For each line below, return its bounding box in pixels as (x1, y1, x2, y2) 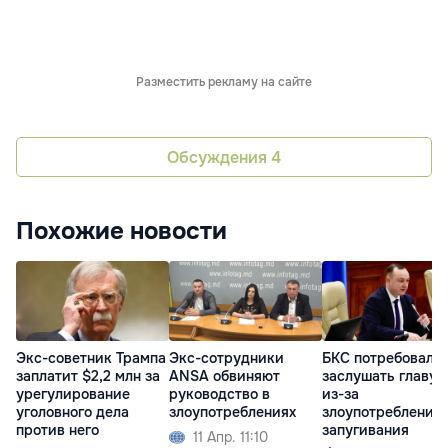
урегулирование (16, 385, 130, 404)
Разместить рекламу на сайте (136, 74, 312, 91)
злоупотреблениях (169, 403, 296, 422)
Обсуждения (167, 146, 271, 168)
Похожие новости (16, 216, 227, 247)
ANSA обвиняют (169, 367, 280, 386)
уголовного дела (16, 403, 129, 422)
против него (16, 421, 99, 440)
